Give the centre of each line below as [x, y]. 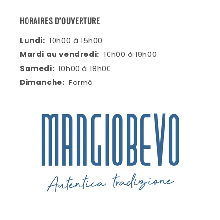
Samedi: [38, 68]
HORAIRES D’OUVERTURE [60, 20]
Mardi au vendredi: [59, 54]
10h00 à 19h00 [129, 54]
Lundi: [33, 40]
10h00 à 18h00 [85, 68]
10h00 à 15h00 [76, 40]
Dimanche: [43, 82]
